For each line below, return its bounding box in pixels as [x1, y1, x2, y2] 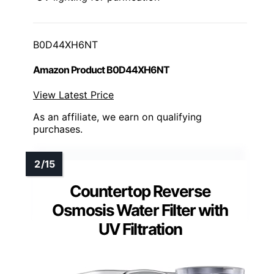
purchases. [33, 123, 83, 136]
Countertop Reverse [69, 182, 211, 201]
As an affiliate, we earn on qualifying [33, 111, 202, 124]
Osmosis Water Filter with [52, 201, 228, 220]
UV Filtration [98, 220, 182, 239]
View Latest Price [33, 89, 114, 102]
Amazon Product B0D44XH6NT [33, 63, 169, 76]
